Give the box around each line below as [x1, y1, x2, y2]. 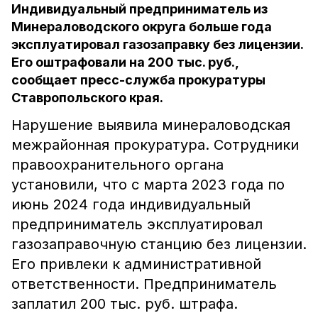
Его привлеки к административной [11, 256, 261, 273]
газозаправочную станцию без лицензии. [11, 236, 307, 253]
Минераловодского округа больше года [11, 19, 272, 34]
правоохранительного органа [11, 156, 224, 173]
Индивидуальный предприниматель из [11, 1, 268, 16]
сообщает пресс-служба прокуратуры [11, 72, 265, 87]
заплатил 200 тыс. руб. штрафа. [11, 295, 238, 312]
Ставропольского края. [11, 90, 163, 105]
